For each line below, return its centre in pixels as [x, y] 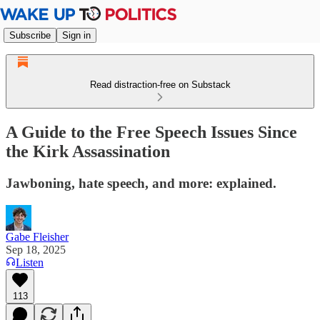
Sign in [76, 35]
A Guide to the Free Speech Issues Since [151, 132]
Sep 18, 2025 [36, 249]
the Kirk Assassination [88, 151]
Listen [30, 262]
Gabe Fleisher [37, 236]
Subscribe [30, 35]
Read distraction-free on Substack [160, 85]
